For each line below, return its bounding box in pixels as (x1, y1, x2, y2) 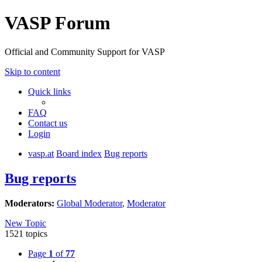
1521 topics (5, 228, 47, 239)
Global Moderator (57, 198, 122, 208)
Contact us (28, 118, 67, 128)
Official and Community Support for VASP (5, 46, 165, 57)
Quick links (28, 86, 71, 96)
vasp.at (28, 148, 54, 158)
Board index (56, 148, 102, 158)
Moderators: (5, 198, 54, 208)
